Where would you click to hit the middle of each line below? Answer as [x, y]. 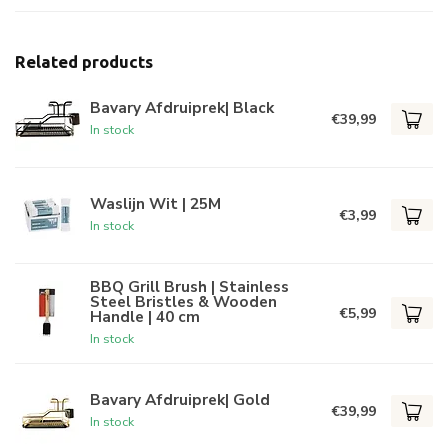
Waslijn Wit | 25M [155, 203]
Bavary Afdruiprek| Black [182, 107]
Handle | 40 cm [145, 316]
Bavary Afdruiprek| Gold [180, 399]
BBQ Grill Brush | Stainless [189, 286]
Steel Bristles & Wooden [183, 301]
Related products [84, 61]
